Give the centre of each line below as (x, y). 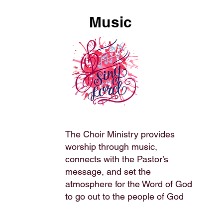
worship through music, (111, 147)
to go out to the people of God (124, 196)
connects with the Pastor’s (117, 159)
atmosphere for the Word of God (129, 184)
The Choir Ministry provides (120, 134)
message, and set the (108, 171)
